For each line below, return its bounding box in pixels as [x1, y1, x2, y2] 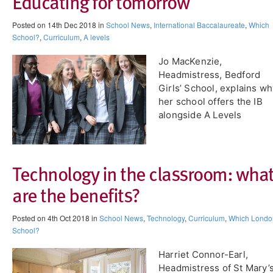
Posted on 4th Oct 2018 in [12, 213, 99, 223]
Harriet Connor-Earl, [158, 249, 248, 260]
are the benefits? [12, 180, 140, 209]
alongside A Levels [158, 109, 242, 121]
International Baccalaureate [154, 19, 245, 30]
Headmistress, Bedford [158, 69, 261, 81]
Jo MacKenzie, [158, 55, 222, 68]
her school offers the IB [158, 96, 263, 108]
